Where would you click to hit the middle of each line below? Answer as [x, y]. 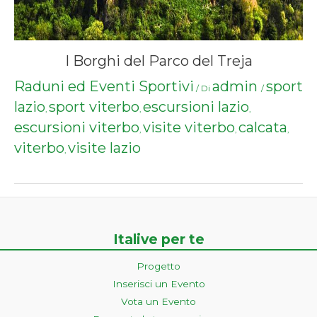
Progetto [158, 266]
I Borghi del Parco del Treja [158, 61]
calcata [263, 128]
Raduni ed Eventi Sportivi [104, 87]
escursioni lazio [196, 107]
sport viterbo [94, 107]
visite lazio [104, 148]
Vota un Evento [158, 301]
